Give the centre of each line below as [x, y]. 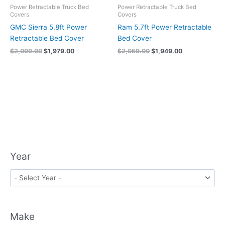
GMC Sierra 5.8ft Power [48, 27]
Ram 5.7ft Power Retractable [164, 27]
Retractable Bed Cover [47, 38]
